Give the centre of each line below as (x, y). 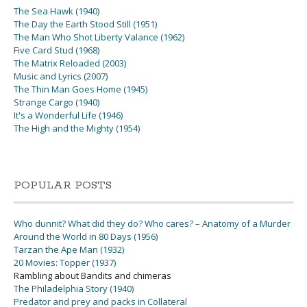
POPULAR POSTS (63, 185)
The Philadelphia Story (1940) (74, 288)
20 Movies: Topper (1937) (65, 262)
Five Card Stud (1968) (57, 50)
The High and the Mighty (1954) (77, 128)
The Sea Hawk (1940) (57, 11)
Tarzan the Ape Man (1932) (69, 249)
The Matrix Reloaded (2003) (70, 63)
